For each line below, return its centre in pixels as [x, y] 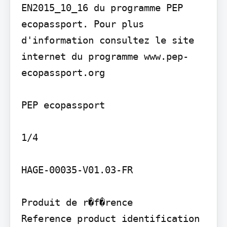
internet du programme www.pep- [105, 56]
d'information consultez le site [107, 40]
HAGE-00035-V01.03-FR [77, 169]
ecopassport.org [63, 72]
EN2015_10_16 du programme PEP [102, 7]
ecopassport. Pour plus [82, 24]
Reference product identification [110, 218]
